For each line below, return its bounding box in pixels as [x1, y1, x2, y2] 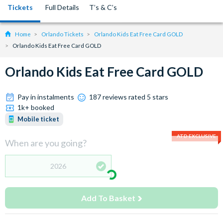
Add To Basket [81, 193, 135, 203]
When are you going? [5, 137, 87, 148]
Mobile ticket [17, 115, 59, 123]
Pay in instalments [17, 93, 74, 101]
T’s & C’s [89, 3, 117, 11]
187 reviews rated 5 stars [89, 93, 168, 101]
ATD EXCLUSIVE [177, 133, 216, 139]
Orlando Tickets [41, 31, 84, 37]
